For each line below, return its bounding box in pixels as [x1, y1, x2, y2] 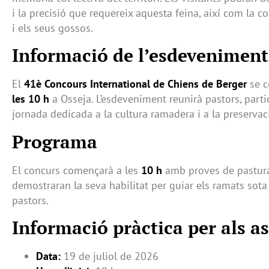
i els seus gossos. [12, 20, 93, 35]
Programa [12, 129, 97, 154]
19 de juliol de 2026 [61, 249, 159, 264]
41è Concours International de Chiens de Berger [24, 77, 247, 91]
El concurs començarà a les [12, 163, 141, 177]
